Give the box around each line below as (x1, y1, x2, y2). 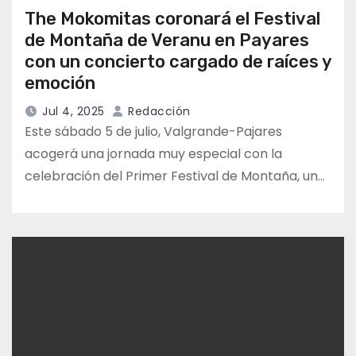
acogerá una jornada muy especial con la (25, 145, 282, 164)
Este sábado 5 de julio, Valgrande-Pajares (25, 122, 282, 141)
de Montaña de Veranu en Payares (25, 29, 309, 52)
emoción (25, 72, 95, 95)
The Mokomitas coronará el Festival (25, 8, 320, 30)
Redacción (124, 103, 191, 120)
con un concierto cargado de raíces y (25, 51, 331, 73)
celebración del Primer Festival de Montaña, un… (25, 167, 325, 186)
